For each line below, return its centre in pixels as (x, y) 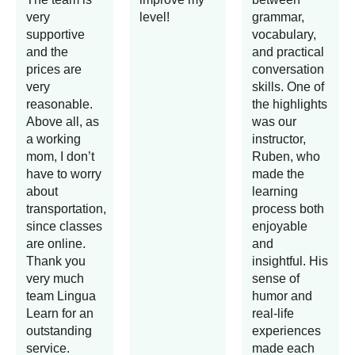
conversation (288, 70)
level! (154, 17)
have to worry (64, 174)
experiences (287, 331)
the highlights (290, 105)
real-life (273, 314)
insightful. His (290, 261)
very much (55, 279)
